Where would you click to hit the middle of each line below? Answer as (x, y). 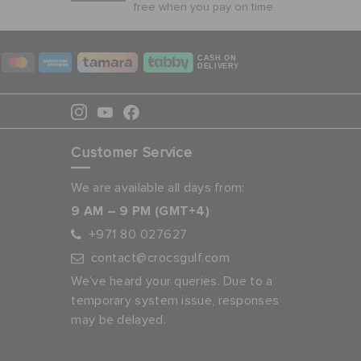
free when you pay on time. (205, 7)
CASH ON (217, 58)
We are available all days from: (158, 188)
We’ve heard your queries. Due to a (172, 281)
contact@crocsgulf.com (160, 258)
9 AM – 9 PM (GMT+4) (141, 211)
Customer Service (132, 153)
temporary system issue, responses (175, 301)
